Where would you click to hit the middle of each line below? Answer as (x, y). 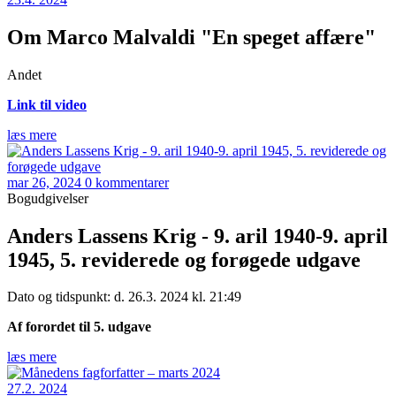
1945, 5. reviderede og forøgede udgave (184, 259)
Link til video (47, 104)
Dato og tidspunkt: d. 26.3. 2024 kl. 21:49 (124, 297)
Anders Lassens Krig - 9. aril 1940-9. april (198, 236)
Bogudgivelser (48, 198)
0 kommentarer (127, 182)
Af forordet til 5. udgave (79, 327)
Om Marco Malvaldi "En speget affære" (191, 37)
